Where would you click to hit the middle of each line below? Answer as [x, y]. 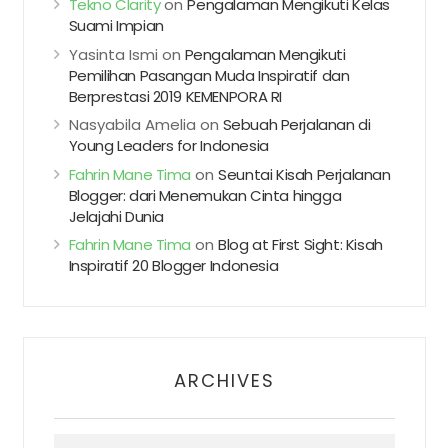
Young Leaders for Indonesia [168, 145]
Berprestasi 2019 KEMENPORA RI [175, 96]
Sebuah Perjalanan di [296, 124]
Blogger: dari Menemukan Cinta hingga [205, 195]
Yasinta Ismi [113, 54]
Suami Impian [116, 25]
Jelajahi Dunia [116, 216]
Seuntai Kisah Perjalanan [304, 174]
